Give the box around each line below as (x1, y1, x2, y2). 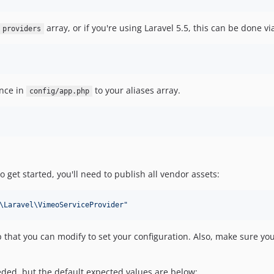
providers (2, 24, 42, 33)
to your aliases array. (92, 84, 180, 96)
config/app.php (29, 87, 89, 95)
